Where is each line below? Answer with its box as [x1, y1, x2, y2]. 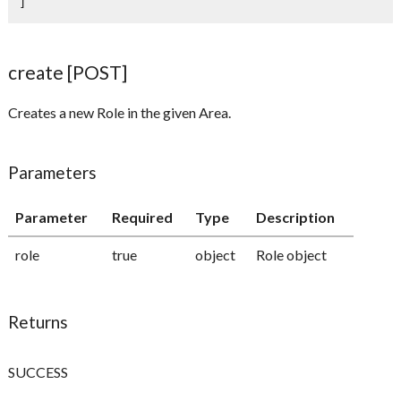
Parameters [8, 162, 98, 183]
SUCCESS [8, 363, 69, 381]
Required [112, 209, 174, 226]
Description [256, 209, 336, 226]
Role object [256, 246, 328, 264]
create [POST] [8, 61, 128, 84]
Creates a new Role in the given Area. [8, 104, 232, 122]
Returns [8, 311, 69, 333]
